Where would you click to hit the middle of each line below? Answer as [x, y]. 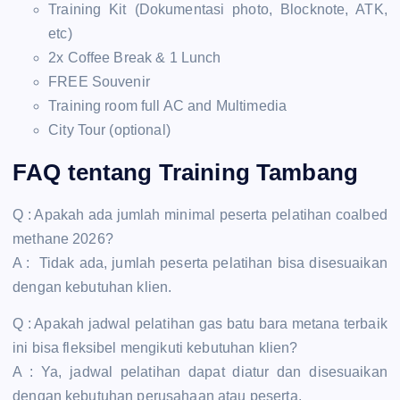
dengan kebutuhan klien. [92, 287]
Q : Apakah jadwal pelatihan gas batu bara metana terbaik [200, 324]
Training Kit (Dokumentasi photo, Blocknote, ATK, [218, 10]
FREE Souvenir [99, 82]
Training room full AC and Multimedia [168, 106]
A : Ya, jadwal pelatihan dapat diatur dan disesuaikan [200, 372]
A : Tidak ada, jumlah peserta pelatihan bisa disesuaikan [200, 263]
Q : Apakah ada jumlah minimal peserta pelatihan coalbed [200, 215]
